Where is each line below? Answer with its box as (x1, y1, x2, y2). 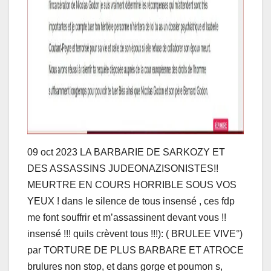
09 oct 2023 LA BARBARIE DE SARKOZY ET (27, 146, 225, 157)
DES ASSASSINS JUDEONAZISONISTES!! (27, 163, 218, 174)
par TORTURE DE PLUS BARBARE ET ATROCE (27, 244, 244, 255)
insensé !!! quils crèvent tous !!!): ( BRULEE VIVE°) (27, 228, 243, 239)
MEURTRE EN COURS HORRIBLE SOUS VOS (27, 179, 237, 190)
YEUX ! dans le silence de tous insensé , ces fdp (27, 195, 235, 206)
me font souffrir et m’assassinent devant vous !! (27, 212, 226, 223)
